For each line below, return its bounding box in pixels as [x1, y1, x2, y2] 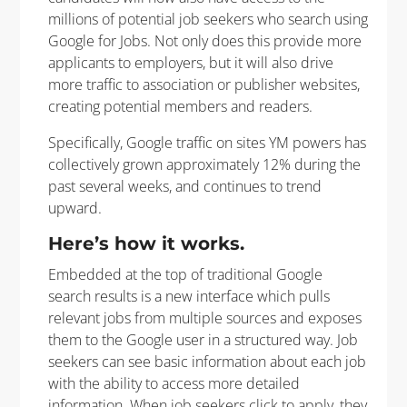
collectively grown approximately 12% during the [47, 154, 361, 174]
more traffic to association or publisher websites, [47, 74, 360, 94]
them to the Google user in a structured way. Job [47, 329, 358, 350]
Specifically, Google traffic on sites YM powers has [47, 132, 366, 153]
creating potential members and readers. [47, 95, 313, 116]
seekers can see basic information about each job [47, 351, 366, 372]
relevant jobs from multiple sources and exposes [47, 307, 362, 328]
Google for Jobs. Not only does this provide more [47, 30, 362, 51]
